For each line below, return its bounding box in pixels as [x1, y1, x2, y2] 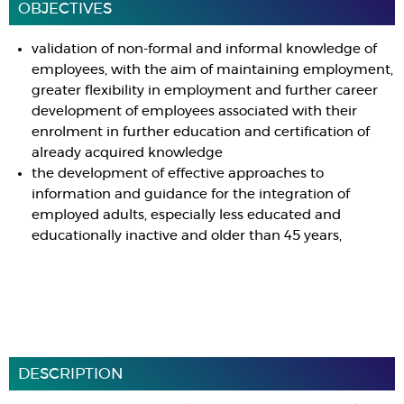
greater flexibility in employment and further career [32, 84, 378, 97]
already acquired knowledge [32, 146, 223, 160]
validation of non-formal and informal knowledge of [32, 42, 377, 56]
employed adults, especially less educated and [32, 208, 341, 222]
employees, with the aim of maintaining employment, [32, 63, 393, 77]
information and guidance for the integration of [32, 188, 350, 201]
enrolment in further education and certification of [32, 125, 370, 139]
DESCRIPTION [18, 366, 124, 381]
